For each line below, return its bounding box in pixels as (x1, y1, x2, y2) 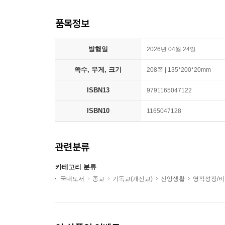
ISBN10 (86, 107, 109, 115)
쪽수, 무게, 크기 (74, 66, 122, 74)
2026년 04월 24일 (147, 46, 196, 53)
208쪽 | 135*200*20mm (147, 66, 211, 74)
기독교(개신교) (113, 175, 153, 183)
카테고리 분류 (55, 163, 96, 171)
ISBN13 (86, 86, 109, 94)
